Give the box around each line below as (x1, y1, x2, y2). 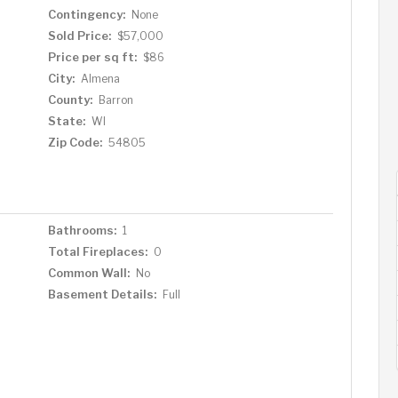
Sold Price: (47, 28, 111, 43)
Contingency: (47, 7, 125, 21)
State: (47, 114, 85, 128)
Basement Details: (47, 287, 156, 301)
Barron (98, 93, 133, 107)
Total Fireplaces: (47, 244, 147, 259)
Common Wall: (47, 266, 130, 280)
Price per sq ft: (47, 50, 137, 64)
